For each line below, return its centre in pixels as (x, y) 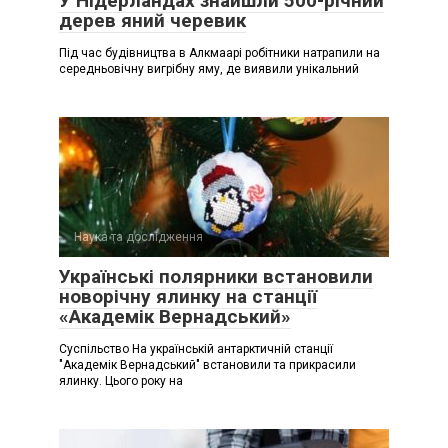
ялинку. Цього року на (121, 381)
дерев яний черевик (152, 21)
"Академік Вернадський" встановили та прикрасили (207, 365)
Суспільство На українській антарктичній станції (196, 349)
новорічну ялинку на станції (188, 297)
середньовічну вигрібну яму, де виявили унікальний (209, 69)
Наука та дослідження (138, 237)
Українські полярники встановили (216, 277)
